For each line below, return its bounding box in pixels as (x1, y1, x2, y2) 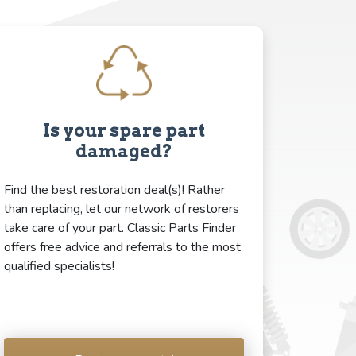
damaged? (75, 140, 172, 161)
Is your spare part (43, 119, 205, 141)
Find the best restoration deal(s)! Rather (4, 180, 225, 199)
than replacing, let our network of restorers (4, 199, 239, 218)
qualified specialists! (4, 257, 114, 275)
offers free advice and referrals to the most (4, 238, 241, 256)
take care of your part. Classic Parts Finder (4, 219, 236, 237)
